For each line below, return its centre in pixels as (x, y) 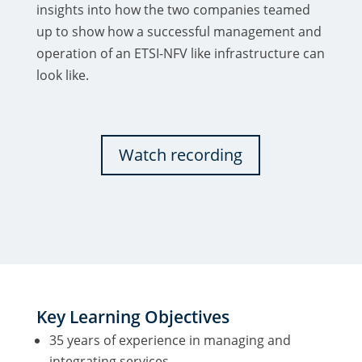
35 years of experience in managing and (170, 341)
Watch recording (181, 155)
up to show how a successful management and (179, 32)
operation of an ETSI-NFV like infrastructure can (180, 54)
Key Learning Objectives (133, 317)
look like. (62, 76)
